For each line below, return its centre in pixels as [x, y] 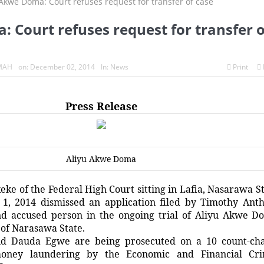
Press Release [101, 106]
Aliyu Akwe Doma [101, 159]
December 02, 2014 [62, 67]
